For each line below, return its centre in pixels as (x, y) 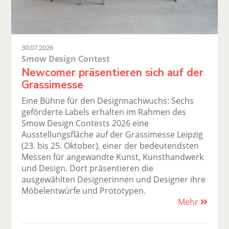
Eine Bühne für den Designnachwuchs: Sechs (108, 100)
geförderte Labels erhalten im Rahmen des (104, 112)
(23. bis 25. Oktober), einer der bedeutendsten (110, 145)
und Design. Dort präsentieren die (88, 168)
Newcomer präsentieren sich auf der (113, 72)
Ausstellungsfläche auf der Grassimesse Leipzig (112, 134)
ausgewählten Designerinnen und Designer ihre (114, 179)
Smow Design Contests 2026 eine (85, 123)
